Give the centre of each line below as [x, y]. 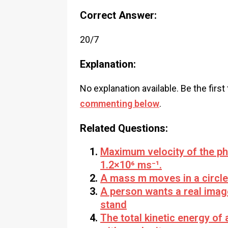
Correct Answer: [118, 15]
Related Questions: [124, 128]
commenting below [120, 104]
